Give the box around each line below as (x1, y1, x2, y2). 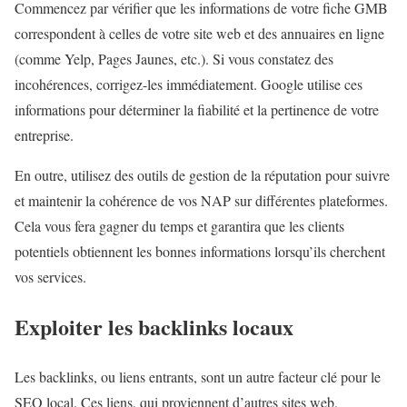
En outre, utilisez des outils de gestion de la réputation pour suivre (15, 165, 390, 185)
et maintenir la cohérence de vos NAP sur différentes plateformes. (15, 191, 388, 211)
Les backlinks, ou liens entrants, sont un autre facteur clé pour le (15, 367, 381, 387)
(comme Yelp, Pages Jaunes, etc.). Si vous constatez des (15, 49, 333, 69)
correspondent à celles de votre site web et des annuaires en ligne (15, 24, 384, 44)
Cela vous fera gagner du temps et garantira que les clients (15, 216, 344, 236)
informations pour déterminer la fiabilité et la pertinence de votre (15, 100, 379, 120)
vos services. (15, 267, 86, 287)
